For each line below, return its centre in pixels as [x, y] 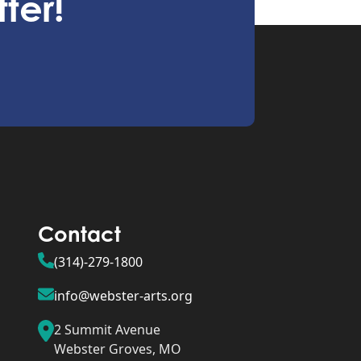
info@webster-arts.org [123, 296]
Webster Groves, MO [117, 349]
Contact [79, 234]
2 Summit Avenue [107, 330]
